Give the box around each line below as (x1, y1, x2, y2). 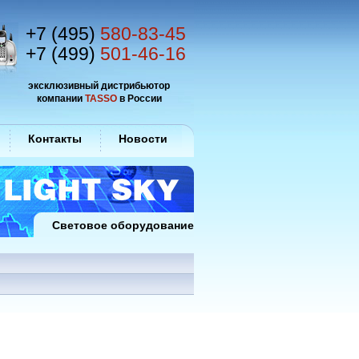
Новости (119, 132, 167, 145)
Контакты (28, 132, 82, 145)
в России (116, 93, 162, 103)
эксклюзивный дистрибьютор (28, 80, 170, 91)
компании (36, 93, 85, 103)
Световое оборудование (52, 219, 194, 232)
